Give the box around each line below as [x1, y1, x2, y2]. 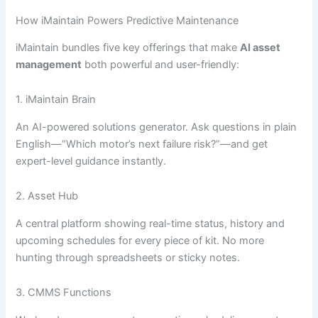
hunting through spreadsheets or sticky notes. [16, 251, 241, 264]
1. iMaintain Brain [16, 93, 97, 106]
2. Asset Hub [16, 190, 79, 203]
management [16, 57, 82, 71]
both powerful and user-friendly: [82, 57, 240, 71]
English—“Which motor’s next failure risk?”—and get [16, 137, 268, 150]
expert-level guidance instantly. [16, 154, 167, 168]
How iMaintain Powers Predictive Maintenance [16, 13, 239, 27]
